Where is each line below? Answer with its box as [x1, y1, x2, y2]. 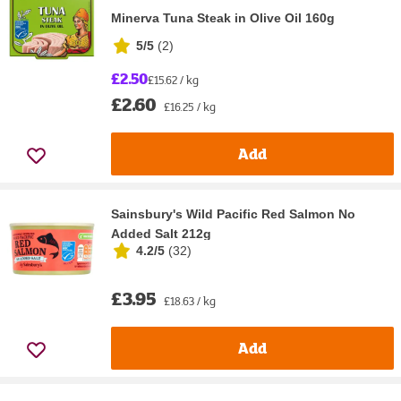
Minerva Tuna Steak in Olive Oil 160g [111, 10, 335, 25]
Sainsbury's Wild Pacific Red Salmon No [111, 206, 355, 221]
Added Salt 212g [111, 226, 211, 241]
